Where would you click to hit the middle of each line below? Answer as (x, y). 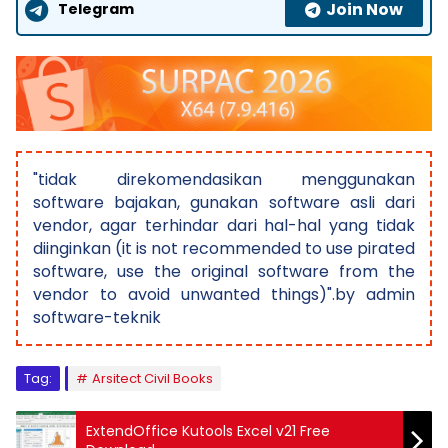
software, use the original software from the (224, 271)
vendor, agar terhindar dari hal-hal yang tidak (224, 225)
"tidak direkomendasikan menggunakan (224, 179)
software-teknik (97, 317)
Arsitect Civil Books (152, 378)
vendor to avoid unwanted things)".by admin (224, 294)
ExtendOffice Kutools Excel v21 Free (208, 430)
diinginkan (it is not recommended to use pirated (224, 248)
